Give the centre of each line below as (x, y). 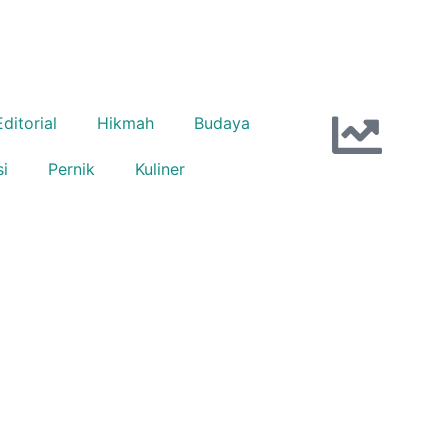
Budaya (222, 123)
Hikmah (125, 123)
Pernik (71, 169)
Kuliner (160, 169)
